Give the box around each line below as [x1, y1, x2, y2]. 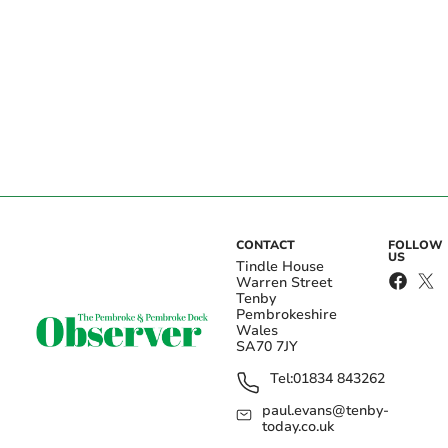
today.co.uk [262, 417, 335, 437]
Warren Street [236, 273, 332, 293]
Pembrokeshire [236, 305, 337, 325]
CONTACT [236, 237, 295, 254]
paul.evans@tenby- [262, 401, 390, 421]
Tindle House [236, 257, 324, 277]
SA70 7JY [236, 337, 298, 357]
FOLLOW [387, 237, 443, 254]
